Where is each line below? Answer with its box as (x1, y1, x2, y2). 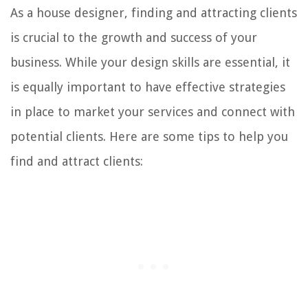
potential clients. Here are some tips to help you (10, 129, 288, 144)
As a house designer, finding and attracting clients (10, 5, 297, 20)
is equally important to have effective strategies (10, 79, 285, 94)
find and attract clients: (10, 153, 143, 168)
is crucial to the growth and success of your (10, 30, 257, 45)
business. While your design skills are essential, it (10, 54, 290, 69)
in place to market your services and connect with (10, 104, 295, 119)
